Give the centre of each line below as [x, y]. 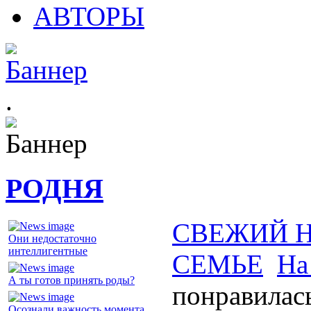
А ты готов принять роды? [72, 280]
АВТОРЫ [89, 16]
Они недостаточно [52, 239]
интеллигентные [48, 251]
